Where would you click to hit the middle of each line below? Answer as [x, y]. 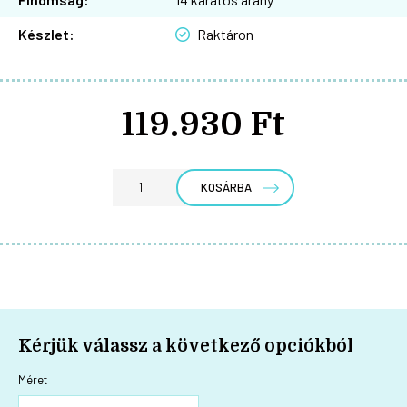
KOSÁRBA [226, 187]
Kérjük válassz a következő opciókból [186, 346]
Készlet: [46, 34]
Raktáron [225, 34]
